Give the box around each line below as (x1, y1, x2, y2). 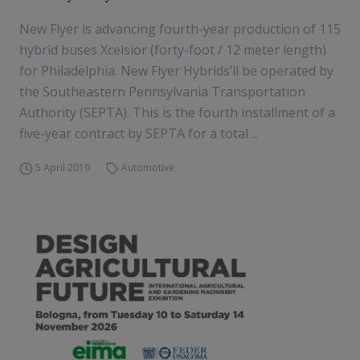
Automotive (121, 161, 175, 174)
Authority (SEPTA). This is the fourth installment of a (19, 104, 335, 121)
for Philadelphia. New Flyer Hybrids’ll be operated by (19, 62, 333, 80)
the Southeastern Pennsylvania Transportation (19, 83, 305, 100)
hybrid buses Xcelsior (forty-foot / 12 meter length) (19, 41, 326, 59)
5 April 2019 (35, 161, 90, 174)
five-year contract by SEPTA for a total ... (19, 125, 259, 142)
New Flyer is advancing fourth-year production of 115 (19, 20, 341, 38)
